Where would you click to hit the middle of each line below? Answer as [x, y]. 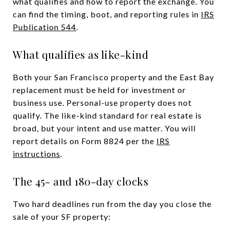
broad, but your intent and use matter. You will [104, 128]
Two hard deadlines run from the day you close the [112, 203]
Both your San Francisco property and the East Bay [113, 77]
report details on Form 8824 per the [85, 141]
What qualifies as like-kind [81, 54]
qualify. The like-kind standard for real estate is [107, 115]
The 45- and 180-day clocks [81, 181]
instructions [37, 153]
